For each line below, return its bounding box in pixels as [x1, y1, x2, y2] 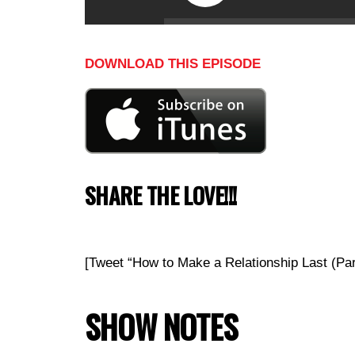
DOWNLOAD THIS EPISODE [85, 56, 261, 71]
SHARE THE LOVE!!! [85, 179, 237, 212]
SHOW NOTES [85, 303, 237, 350]
